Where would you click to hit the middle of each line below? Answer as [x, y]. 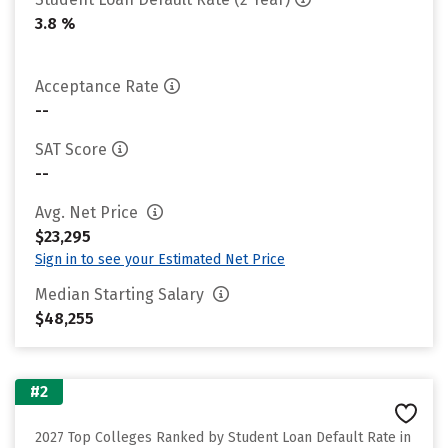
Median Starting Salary [121, 294]
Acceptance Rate [97, 86]
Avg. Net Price [88, 212]
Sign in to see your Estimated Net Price [160, 259]
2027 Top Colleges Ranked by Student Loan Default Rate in [223, 437]
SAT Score [71, 149]
